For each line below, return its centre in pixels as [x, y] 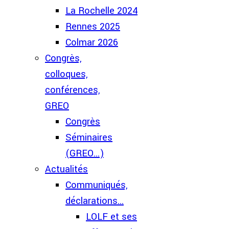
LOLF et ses [111, 217]
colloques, [66, 74]
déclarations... [95, 201]
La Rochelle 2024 [101, 11]
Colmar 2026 [92, 42]
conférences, [73, 90]
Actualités [66, 169]
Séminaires [89, 138]
